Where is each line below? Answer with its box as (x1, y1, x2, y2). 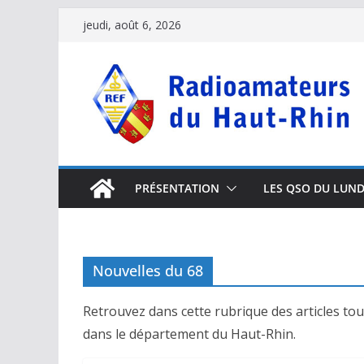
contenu (58, 55, 108, 73)
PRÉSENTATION (135, 180, 219, 197)
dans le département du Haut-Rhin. (83, 325, 296, 344)
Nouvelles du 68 (93, 261, 203, 281)
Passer (58, 10, 99, 28)
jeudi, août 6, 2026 (83, 17, 181, 32)
